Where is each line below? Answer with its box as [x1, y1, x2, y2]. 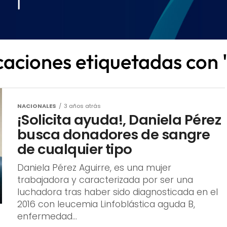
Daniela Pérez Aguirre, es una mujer [17, 161, 171, 174]
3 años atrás [64, 101, 101, 110]
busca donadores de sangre [17, 124, 210, 144]
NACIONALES [17, 101, 56, 110]
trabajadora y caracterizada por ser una [17, 173, 193, 186]
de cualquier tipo [17, 139, 132, 159]
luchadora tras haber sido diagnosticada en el [17, 185, 218, 198]
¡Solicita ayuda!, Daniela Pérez [17, 109, 221, 130]
